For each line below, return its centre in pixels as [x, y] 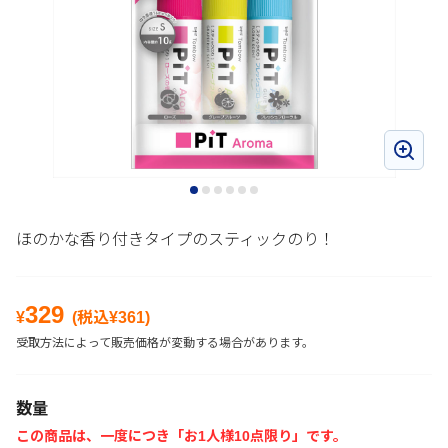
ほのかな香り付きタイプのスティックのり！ [175, 239]
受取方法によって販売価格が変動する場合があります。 [165, 343]
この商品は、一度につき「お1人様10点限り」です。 [181, 436]
